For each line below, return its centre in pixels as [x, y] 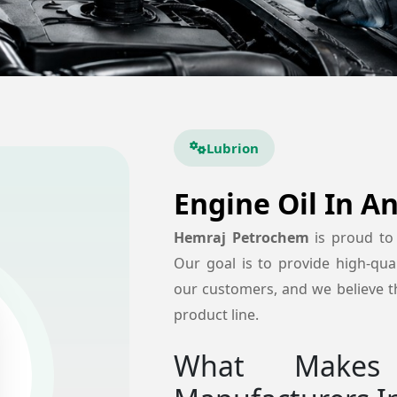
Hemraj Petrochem [244, 237]
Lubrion [232, 148]
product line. [216, 314]
